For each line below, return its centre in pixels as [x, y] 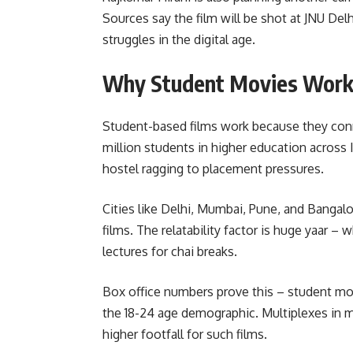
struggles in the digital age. [179, 40]
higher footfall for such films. [185, 334]
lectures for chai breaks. [170, 252]
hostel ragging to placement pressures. [213, 169]
